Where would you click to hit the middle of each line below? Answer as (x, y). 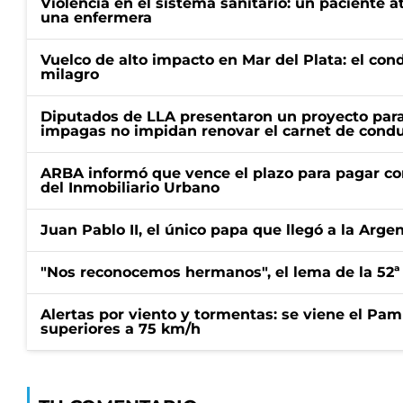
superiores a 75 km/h (121, 329)
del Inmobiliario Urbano (130, 188)
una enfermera (96, 18)
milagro (70, 74)
